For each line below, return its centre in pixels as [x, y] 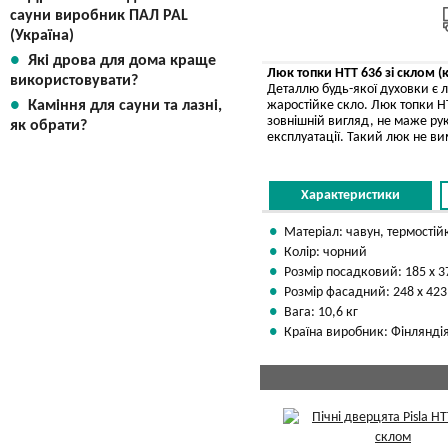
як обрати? [48, 126]
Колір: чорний [325, 252]
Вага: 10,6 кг [321, 312]
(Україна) [42, 36]
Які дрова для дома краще [122, 61]
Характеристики [350, 195]
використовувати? [74, 81]
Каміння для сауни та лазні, [125, 106]
